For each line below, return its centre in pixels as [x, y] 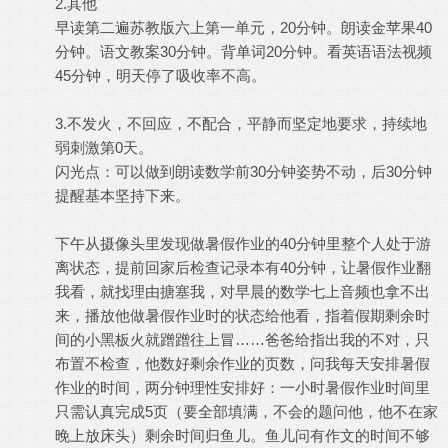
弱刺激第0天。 [104, 147]
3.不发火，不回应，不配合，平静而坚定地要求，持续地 [241, 123]
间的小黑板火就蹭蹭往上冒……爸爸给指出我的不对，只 [242, 339]
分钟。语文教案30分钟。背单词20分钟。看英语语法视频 [243, 51]
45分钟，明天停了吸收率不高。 [160, 75]
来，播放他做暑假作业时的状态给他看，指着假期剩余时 [242, 315]
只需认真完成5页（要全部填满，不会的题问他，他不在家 [246, 411]
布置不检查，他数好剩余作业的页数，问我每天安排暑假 [242, 363]
